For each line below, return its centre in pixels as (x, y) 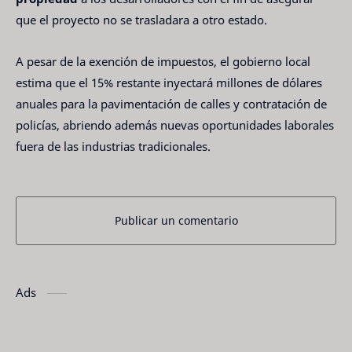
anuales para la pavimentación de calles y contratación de (171, 103)
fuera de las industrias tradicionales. (113, 146)
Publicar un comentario (176, 220)
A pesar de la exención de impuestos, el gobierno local (163, 61)
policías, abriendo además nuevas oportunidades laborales (175, 125)
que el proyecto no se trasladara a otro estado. (141, 20)
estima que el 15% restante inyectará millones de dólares (169, 82)
